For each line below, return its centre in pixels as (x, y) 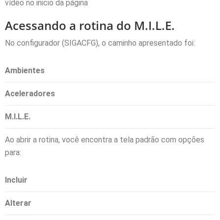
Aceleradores (30, 93)
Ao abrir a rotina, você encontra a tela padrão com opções (105, 139)
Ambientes (25, 70)
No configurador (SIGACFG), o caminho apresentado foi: (100, 43)
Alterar (18, 203)
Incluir (17, 180)
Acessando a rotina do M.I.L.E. (90, 25)
